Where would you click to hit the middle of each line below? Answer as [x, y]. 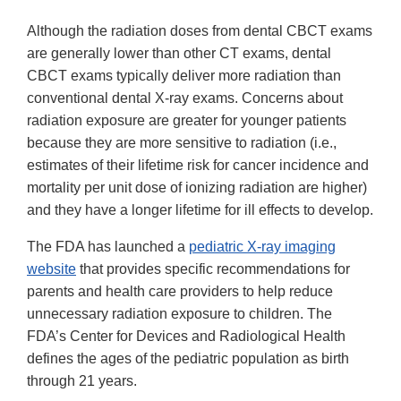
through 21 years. [82, 380]
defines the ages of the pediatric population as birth [188, 358]
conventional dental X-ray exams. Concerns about [185, 98]
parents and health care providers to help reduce [180, 291]
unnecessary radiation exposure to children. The [179, 313]
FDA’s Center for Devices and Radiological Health [186, 336]
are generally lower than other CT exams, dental [179, 53]
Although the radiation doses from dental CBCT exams [200, 30]
